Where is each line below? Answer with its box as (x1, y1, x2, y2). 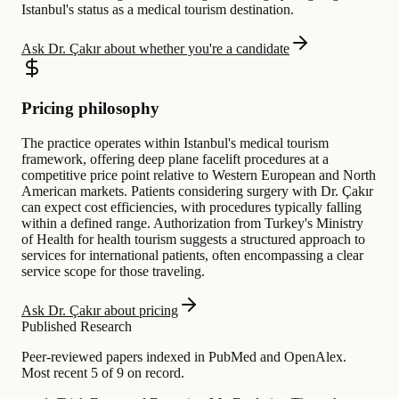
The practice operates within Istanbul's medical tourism (21, 134, 329, 151)
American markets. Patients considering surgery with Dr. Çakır (21, 183, 373, 199)
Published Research (21, 318, 132, 334)
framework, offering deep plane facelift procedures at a (21, 151, 329, 167)
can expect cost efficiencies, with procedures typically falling (21, 199, 362, 215)
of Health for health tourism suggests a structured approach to (21, 231, 365, 247)
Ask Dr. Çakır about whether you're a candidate (21, 41, 289, 57)
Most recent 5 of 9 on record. (21, 364, 184, 380)
